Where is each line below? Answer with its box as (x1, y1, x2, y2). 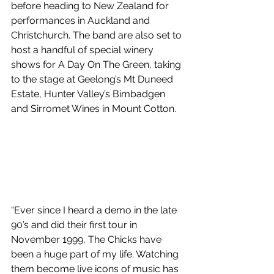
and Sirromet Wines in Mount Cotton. (11, 103, 176, 115)
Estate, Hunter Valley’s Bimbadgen (11, 88, 168, 100)
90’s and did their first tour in (11, 219, 139, 231)
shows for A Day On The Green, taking (11, 59, 183, 71)
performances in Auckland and (11, 15, 152, 27)
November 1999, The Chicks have (11, 234, 164, 246)
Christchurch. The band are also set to (11, 29, 184, 42)
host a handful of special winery (11, 44, 156, 56)
